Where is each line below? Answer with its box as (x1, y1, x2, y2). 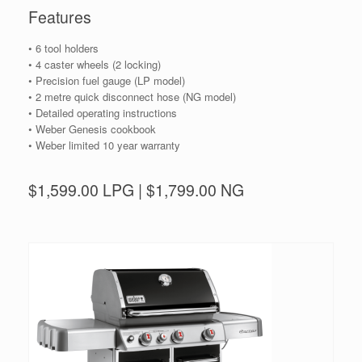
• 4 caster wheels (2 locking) (28, 57, 161, 73)
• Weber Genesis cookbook (28, 121, 156, 137)
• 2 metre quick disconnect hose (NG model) (28, 89, 236, 105)
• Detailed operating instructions (28, 105, 177, 121)
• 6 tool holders (28, 40, 99, 57)
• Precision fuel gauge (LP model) (28, 73, 185, 89)
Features (28, 5, 91, 28)
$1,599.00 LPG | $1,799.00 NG (28, 179, 244, 202)
